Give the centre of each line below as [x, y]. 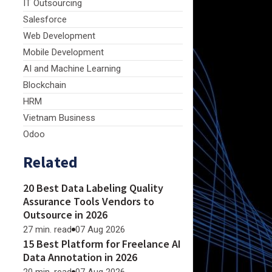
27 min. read [47, 229]
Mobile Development [63, 52]
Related [50, 162]
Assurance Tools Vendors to [89, 201]
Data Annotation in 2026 [80, 257]
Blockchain [45, 85]
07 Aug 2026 [100, 229]
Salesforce [45, 19]
